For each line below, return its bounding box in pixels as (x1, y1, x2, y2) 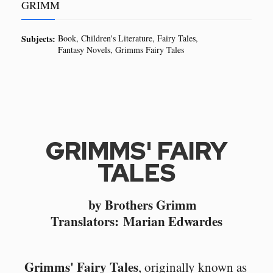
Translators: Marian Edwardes (51, 212, 222, 230)
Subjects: (21, 32, 55, 45)
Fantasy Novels (58, 44, 110, 55)
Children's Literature (81, 32, 152, 44)
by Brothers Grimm (88, 196, 197, 214)
